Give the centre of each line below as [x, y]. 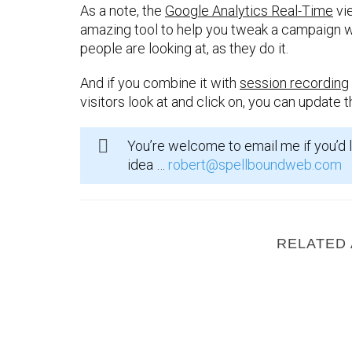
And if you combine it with [160, 83]
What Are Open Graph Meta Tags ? [184, 282]
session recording [294, 83]
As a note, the [123, 11]
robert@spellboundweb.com [255, 165]
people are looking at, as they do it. [184, 48]
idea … [148, 165]
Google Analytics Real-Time [249, 11]
